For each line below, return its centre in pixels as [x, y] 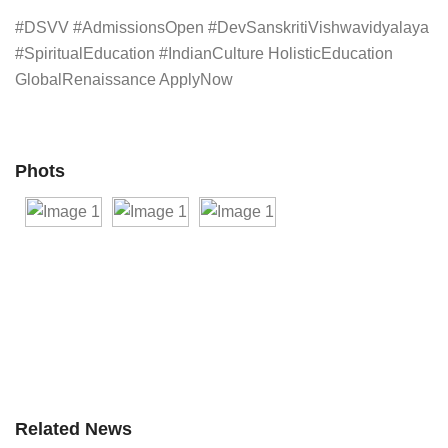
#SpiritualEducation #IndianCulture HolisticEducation [204, 53]
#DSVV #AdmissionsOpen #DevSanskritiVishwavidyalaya [222, 27]
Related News [73, 429]
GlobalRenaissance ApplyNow [124, 79]
